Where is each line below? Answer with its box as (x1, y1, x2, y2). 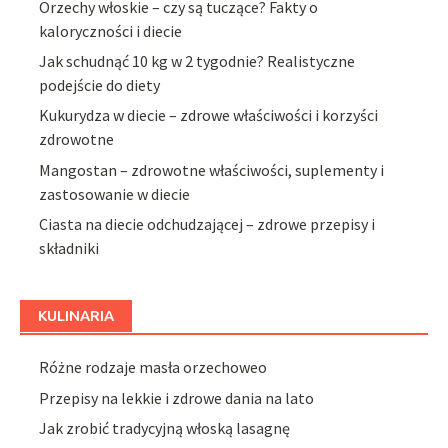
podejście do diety (39, 75, 161, 96)
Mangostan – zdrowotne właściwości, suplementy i (39, 159, 385, 180)
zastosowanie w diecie (39, 183, 191, 204)
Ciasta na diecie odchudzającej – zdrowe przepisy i (39, 214, 376, 235)
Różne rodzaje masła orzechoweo (39, 357, 268, 378)
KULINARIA (38, 307, 114, 325)
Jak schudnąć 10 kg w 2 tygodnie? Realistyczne (39, 51, 356, 72)
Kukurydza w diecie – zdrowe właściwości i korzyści (39, 105, 379, 126)
